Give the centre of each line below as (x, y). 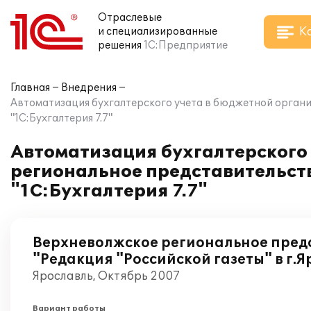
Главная (30, 88)
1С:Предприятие (186, 45)
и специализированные (158, 32)
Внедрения (89, 88)
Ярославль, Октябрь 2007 (106, 276)
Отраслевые (130, 18)
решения (120, 45)
